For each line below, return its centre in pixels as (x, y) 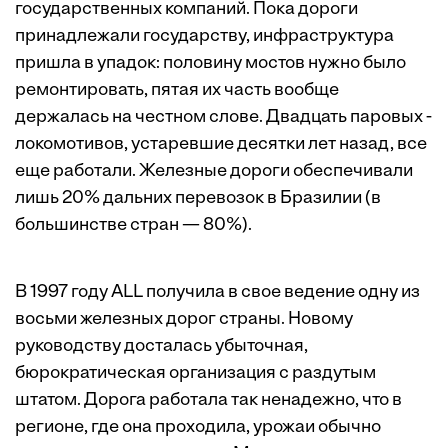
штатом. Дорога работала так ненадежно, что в (208, 400)
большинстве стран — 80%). (133, 225)
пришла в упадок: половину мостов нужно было (210, 63)
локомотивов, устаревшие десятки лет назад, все (221, 144)
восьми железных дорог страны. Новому (184, 319)
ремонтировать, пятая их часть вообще (177, 90)
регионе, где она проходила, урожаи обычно (198, 427)
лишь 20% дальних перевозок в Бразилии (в (198, 198)
